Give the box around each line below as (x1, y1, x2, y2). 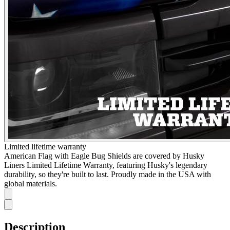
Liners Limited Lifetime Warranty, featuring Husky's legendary (4, 160, 207, 169)
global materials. (4, 179, 57, 188)
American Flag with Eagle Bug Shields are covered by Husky (4, 151, 204, 160)
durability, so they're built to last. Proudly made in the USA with (4, 169, 211, 179)
